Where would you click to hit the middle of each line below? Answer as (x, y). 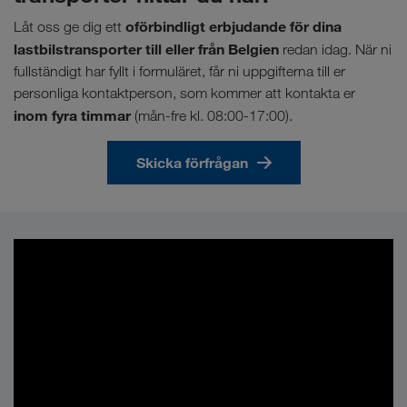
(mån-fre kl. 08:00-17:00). (212, 116)
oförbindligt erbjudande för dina (233, 27)
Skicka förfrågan (192, 163)
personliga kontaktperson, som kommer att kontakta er (184, 94)
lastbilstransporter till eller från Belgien (146, 50)
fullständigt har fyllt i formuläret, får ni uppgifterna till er (179, 72)
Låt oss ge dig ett (69, 27)
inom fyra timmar (72, 116)
